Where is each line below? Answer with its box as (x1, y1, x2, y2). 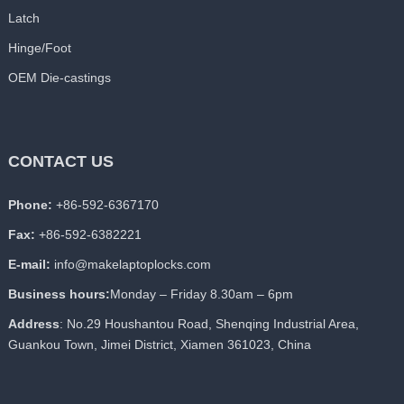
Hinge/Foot (7, 41, 71, 56)
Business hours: (7, 287, 110, 302)
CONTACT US (7, 152, 114, 171)
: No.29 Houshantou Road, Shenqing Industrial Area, (59, 317, 359, 332)
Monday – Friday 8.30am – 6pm (109, 287, 293, 302)
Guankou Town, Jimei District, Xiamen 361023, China (7, 337, 311, 353)
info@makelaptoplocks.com (53, 257, 211, 272)
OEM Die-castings (7, 70, 111, 86)
